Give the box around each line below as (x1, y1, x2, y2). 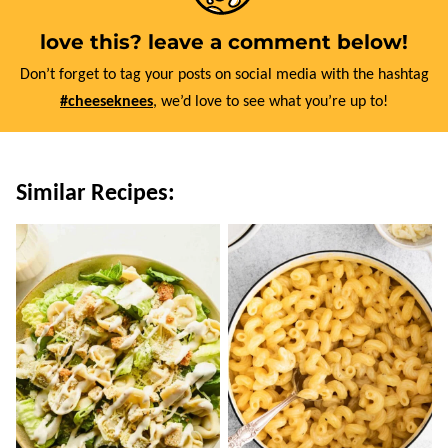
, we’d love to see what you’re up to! (153, 93, 388, 110)
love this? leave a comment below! (40, 29, 408, 54)
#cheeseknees (60, 93, 153, 110)
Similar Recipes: (16, 181, 175, 206)
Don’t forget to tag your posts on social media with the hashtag (29, 66, 429, 83)
